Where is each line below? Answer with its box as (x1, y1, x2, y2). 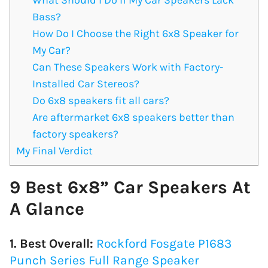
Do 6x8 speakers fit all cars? (32, 93, 170, 107)
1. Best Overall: (10, 236, 96, 251)
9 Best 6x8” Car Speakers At (10, 176, 251, 198)
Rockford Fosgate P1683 (96, 236, 232, 251)
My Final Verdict (16, 144, 93, 157)
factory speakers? (32, 127, 119, 141)
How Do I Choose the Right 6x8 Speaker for (32, 26, 239, 40)
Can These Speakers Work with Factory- (32, 60, 224, 74)
